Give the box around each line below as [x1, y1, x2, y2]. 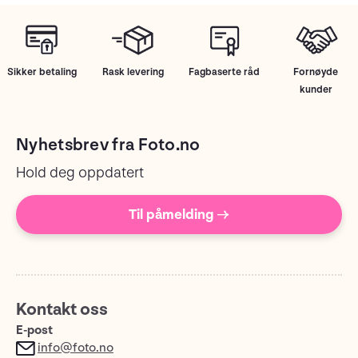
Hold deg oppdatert [16, 163, 144, 182]
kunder [299, 82, 332, 96]
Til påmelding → [129, 205, 229, 223]
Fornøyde [293, 65, 339, 78]
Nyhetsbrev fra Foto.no [16, 133, 201, 156]
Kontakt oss [16, 298, 108, 320]
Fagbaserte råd [189, 65, 261, 78]
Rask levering [102, 65, 165, 78]
